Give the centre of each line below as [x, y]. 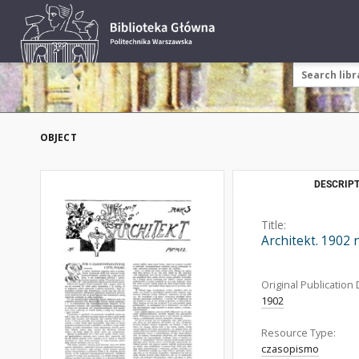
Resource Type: [298, 333]
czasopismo [290, 349]
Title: [274, 225]
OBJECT [58, 137]
